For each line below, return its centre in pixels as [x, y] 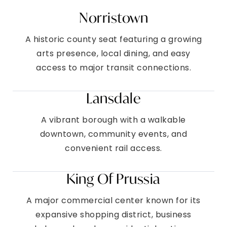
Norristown [113, 17]
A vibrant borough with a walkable [113, 120]
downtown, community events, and [113, 134]
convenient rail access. [113, 148]
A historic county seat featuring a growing [113, 39]
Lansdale [113, 98]
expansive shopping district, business [113, 214]
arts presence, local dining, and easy [113, 53]
